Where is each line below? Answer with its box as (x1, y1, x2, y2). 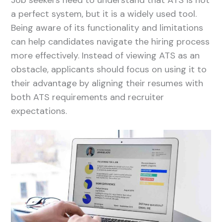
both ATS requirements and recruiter (11, 91, 165, 103)
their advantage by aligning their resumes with (11, 77, 204, 89)
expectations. (11, 105, 67, 117)
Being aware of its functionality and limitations (11, 21, 204, 34)
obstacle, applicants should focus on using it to (11, 63, 207, 75)
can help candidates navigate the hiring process (11, 35, 210, 48)
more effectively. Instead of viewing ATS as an (11, 49, 200, 61)
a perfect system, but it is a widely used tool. (11, 7, 197, 20)
